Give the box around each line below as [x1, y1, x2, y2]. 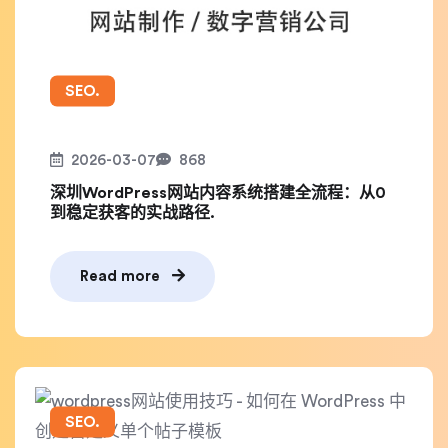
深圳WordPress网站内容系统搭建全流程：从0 [50, 185, 386, 201]
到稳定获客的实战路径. [50, 205, 215, 221]
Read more [80, 269, 164, 284]
